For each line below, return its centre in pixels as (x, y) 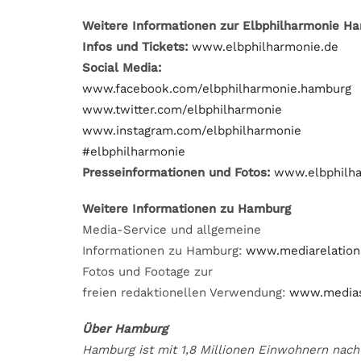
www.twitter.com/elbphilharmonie (182, 110)
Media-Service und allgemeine (172, 230)
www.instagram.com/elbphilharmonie (192, 131)
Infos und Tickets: (135, 47)
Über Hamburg (125, 328)
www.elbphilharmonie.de (265, 47)
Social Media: (122, 68)
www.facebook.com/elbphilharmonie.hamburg (217, 89)
